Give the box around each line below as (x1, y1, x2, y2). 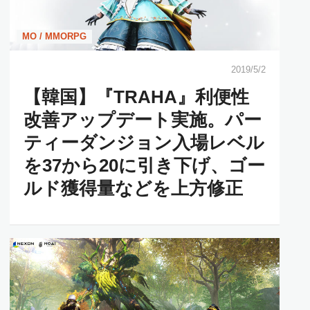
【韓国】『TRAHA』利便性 (24, 86, 249, 107)
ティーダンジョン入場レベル (24, 131, 264, 153)
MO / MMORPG (22, 30, 86, 42)
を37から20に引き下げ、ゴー (24, 154, 265, 176)
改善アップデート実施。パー (24, 109, 262, 130)
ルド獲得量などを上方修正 (24, 177, 243, 199)
